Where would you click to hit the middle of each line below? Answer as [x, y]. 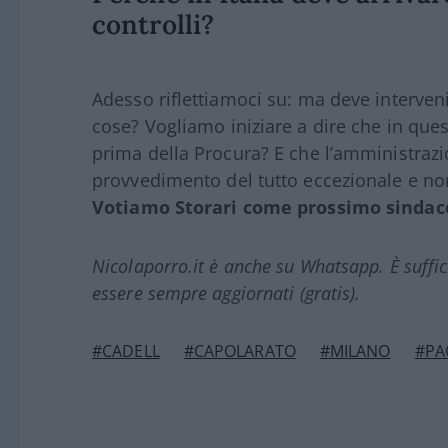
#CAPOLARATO [239, 351]
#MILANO [355, 351]
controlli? [153, 24]
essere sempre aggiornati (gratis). [226, 293]
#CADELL [126, 351]
